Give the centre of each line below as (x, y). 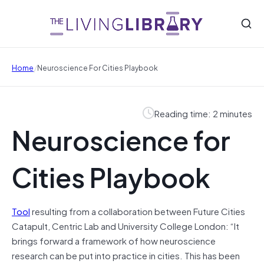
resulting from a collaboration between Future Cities (138, 211)
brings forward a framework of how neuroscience (114, 240)
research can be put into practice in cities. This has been (126, 255)
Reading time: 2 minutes (203, 113)
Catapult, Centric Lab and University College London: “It (126, 225)
